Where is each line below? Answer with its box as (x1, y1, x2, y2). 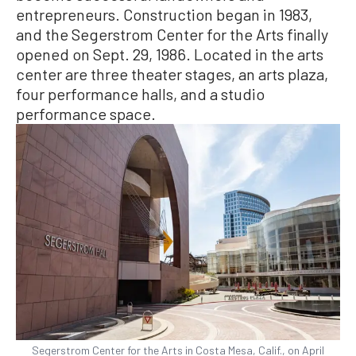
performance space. (16, 103, 156, 123)
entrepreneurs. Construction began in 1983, (16, 4, 312, 24)
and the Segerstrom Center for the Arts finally (16, 24, 328, 44)
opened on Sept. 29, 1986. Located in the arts (16, 44, 323, 64)
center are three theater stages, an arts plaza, (16, 64, 328, 83)
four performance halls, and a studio (16, 83, 265, 103)
